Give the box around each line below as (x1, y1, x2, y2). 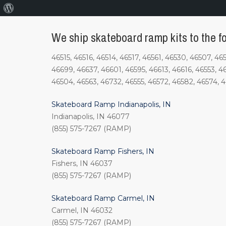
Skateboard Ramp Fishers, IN (51, 147, 154, 156)
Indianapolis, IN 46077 (51, 112, 130, 122)
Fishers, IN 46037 (51, 159, 112, 168)
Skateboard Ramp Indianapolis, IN (51, 100, 171, 109)
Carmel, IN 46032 (51, 206, 112, 215)
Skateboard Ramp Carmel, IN (51, 194, 155, 203)
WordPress (14, 20, 47, 28)
